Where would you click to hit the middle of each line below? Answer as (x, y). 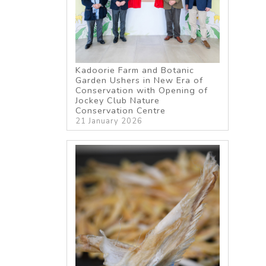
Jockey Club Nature (118, 100)
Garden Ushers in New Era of (140, 80)
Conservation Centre (121, 110)
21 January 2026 (109, 121)
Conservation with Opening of (142, 90)
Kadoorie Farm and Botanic (135, 70)
